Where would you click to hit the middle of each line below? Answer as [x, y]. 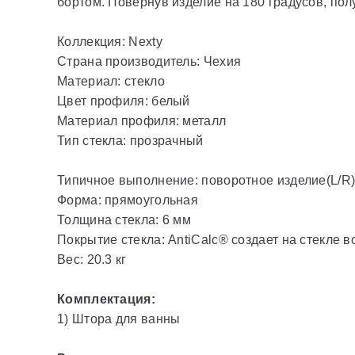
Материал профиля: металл [142, 121]
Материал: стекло [111, 81]
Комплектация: [106, 299]
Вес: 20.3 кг [92, 260]
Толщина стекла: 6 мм [124, 220]
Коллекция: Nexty [110, 42]
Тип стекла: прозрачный [130, 141]
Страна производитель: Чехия [149, 61]
